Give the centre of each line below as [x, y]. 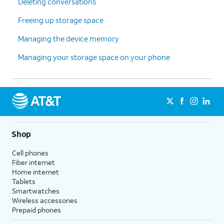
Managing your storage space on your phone [94, 57]
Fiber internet [33, 162]
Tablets [24, 181]
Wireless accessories [45, 200]
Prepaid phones [36, 210]
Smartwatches [36, 191]
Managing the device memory [68, 38]
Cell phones [30, 153]
